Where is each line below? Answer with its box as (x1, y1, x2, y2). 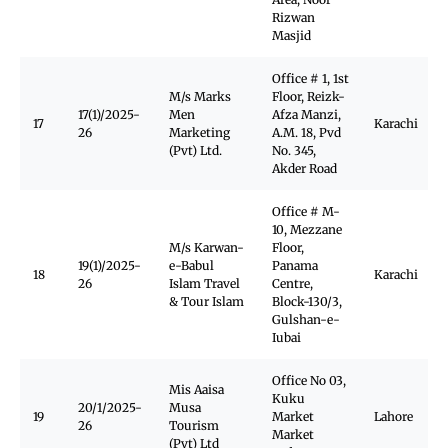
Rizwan (272, 10, 315, 25)
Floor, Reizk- (272, 89, 345, 104)
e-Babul (169, 258, 214, 273)
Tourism (169, 418, 219, 433)
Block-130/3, (272, 294, 342, 309)
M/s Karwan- (169, 240, 244, 255)
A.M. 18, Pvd (272, 125, 341, 140)
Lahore (374, 409, 413, 424)
